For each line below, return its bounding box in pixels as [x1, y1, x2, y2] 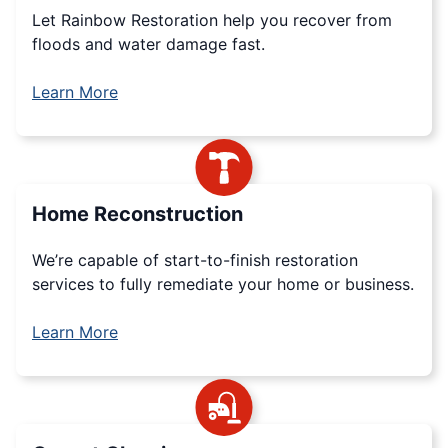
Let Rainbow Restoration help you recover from [32, 9, 392, 30]
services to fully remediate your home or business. [32, 273, 414, 294]
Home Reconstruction [32, 201, 243, 226]
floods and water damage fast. [32, 33, 265, 54]
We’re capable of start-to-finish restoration [32, 249, 358, 270]
